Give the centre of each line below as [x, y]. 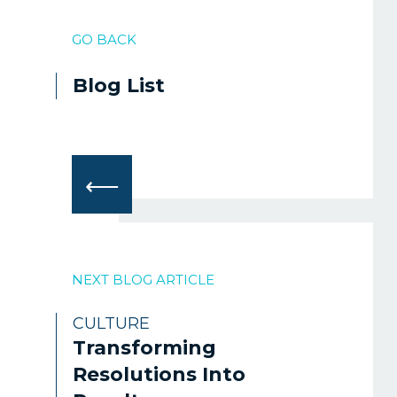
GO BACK [104, 39]
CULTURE [111, 324]
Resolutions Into [159, 375]
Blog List [119, 85]
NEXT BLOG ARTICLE [143, 280]
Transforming [144, 348]
